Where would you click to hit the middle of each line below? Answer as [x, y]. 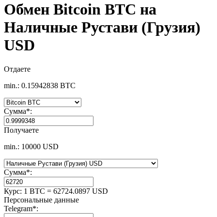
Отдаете [17, 69]
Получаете [21, 130]
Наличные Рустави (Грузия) [102, 27]
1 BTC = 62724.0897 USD [66, 191]
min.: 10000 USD [31, 146]
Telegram [18, 208]
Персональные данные [41, 200]
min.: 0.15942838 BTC [40, 85]
